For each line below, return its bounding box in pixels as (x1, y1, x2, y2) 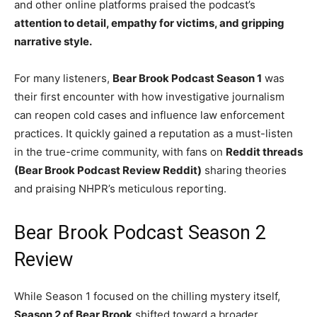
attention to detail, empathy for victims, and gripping (14, 16, 284, 30)
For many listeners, (14, 71, 113, 86)
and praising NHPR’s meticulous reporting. (14, 182, 226, 196)
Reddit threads (226, 145, 303, 159)
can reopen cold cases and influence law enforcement (14, 108, 284, 122)
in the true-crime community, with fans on (14, 145, 226, 159)
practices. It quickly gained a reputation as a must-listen (14, 127, 293, 141)
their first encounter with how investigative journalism (14, 90, 284, 104)
